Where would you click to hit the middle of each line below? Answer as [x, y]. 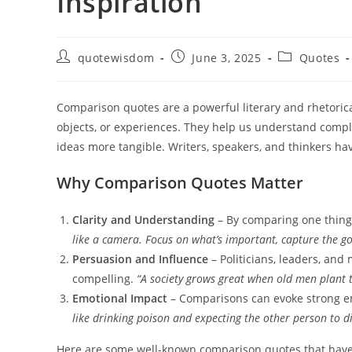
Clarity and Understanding [143, 220]
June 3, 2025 [227, 58]
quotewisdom [116, 58]
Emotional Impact [120, 299]
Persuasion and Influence [140, 259]
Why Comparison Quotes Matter [180, 183]
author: [77, 71]
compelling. [104, 279]
